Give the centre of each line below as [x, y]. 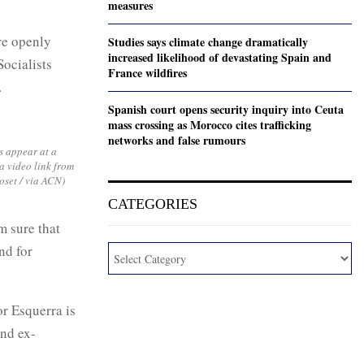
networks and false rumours [177, 141]
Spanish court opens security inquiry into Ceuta [226, 110]
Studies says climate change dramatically [208, 42]
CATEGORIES [153, 204]
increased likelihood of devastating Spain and [220, 58]
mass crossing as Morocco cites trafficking [210, 125]
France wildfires [147, 73]
